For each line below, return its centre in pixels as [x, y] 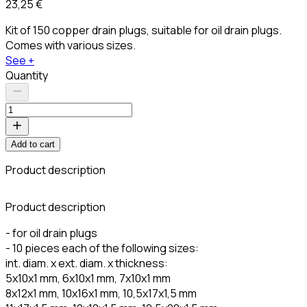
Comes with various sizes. [71, 45]
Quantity [27, 75]
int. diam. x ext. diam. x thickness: [87, 263]
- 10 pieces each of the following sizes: [102, 248]
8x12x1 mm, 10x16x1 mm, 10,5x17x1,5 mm [101, 293]
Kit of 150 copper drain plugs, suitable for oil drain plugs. [144, 30]
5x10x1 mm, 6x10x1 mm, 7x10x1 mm [88, 278]
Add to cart [33, 144]
